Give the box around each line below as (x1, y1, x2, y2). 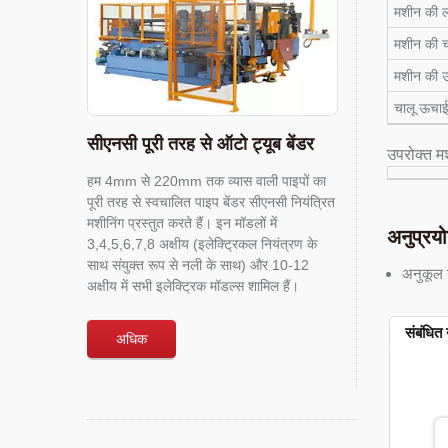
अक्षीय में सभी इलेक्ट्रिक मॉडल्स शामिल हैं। (87, 278, 299, 295)
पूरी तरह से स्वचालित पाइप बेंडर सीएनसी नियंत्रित (87, 194, 335, 211)
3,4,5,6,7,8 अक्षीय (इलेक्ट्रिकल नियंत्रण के (87, 236, 317, 253)
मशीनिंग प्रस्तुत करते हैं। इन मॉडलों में (87, 215, 277, 232)
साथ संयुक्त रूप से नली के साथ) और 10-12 (87, 257, 309, 274)
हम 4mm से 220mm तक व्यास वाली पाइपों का (87, 173, 326, 190)
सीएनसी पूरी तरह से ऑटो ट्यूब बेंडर (87, 131, 314, 156)
